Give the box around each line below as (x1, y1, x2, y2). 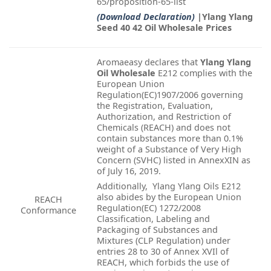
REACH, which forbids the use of (97, 256, 229, 268)
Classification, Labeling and (97, 212, 210, 224)
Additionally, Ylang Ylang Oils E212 (97, 180, 241, 192)
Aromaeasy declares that (97, 56, 198, 68)
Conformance (21, 204, 76, 216)
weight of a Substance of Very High (97, 143, 241, 155)
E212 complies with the (155, 67, 252, 79)
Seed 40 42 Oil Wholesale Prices (97, 21, 232, 33)
